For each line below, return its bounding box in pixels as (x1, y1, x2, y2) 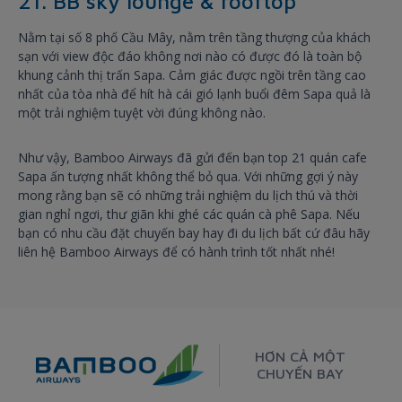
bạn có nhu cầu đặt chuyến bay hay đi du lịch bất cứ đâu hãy (18, 224, 370, 242)
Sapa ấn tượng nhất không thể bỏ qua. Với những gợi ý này (18, 168, 358, 186)
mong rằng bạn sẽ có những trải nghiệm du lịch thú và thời (18, 187, 358, 205)
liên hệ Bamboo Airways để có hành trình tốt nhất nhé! (18, 243, 335, 261)
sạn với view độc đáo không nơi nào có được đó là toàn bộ (18, 48, 362, 66)
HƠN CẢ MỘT (254, 348, 345, 365)
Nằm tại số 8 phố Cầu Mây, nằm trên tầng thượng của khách (18, 29, 371, 47)
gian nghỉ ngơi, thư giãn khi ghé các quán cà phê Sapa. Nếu (18, 205, 360, 223)
